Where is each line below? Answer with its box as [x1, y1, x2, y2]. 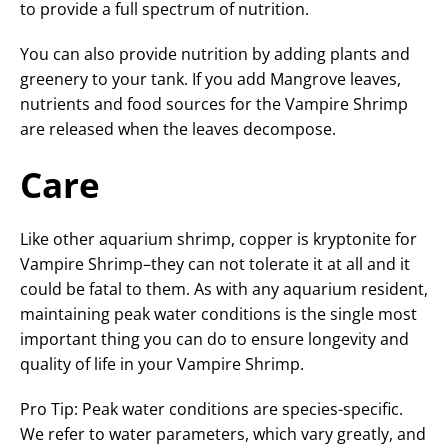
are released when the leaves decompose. [20, 118, 336, 141]
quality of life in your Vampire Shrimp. [20, 353, 304, 376]
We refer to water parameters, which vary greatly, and [20, 423, 426, 446]
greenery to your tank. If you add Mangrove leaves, [20, 68, 401, 91]
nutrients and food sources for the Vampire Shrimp [20, 93, 408, 116]
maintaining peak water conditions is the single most [20, 303, 417, 326]
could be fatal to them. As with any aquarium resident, [20, 278, 428, 301]
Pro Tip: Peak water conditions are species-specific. [20, 398, 403, 421]
